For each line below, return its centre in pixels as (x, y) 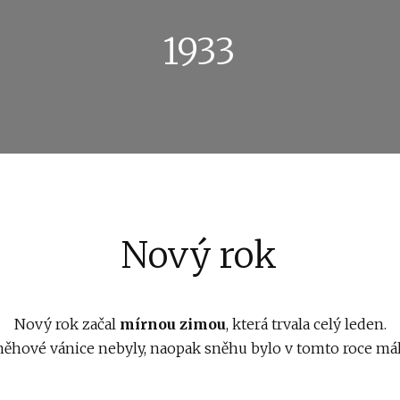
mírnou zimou (172, 324)
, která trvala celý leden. (306, 324)
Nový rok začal (67, 324)
